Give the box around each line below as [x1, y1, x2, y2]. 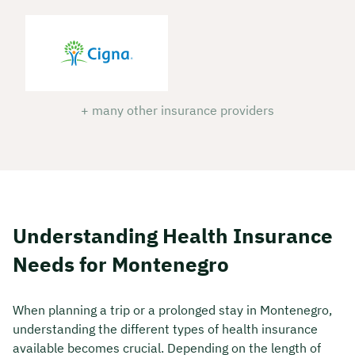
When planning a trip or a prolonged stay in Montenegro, [13, 301, 332, 318]
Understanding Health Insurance [13, 222, 333, 250]
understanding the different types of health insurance [13, 320, 318, 337]
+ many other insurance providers [81, 102, 274, 119]
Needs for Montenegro [13, 250, 229, 278]
